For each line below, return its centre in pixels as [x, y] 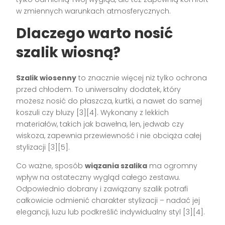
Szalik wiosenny [46, 78]
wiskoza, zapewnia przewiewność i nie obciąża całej [109, 135]
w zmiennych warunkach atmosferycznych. [94, 11]
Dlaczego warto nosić [95, 33]
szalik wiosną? [69, 52]
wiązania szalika [116, 165]
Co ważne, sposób [51, 165]
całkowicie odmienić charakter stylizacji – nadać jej [108, 200]
